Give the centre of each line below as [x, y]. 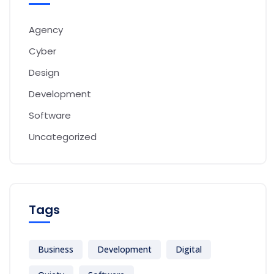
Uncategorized [63, 137]
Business [56, 249]
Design [44, 72]
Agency [46, 30]
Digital [189, 249]
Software [50, 115]
